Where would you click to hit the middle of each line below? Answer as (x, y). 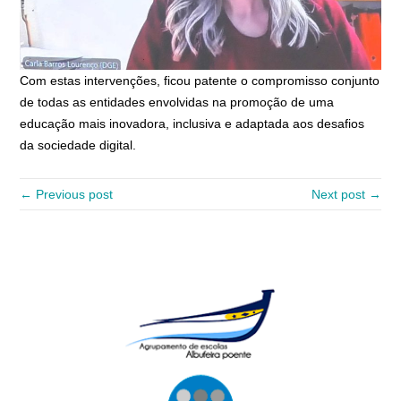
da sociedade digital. (78, 145)
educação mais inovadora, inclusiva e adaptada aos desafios (192, 123)
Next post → (346, 194)
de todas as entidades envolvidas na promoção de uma (177, 102)
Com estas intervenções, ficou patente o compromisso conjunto (200, 80)
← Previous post (67, 194)
